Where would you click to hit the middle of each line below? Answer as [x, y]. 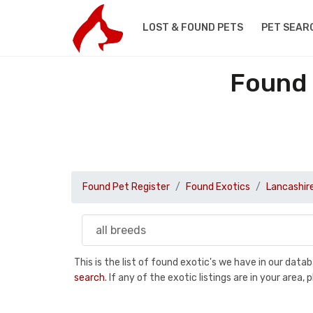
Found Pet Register [126, 187]
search [89, 277]
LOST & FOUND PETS [192, 28]
